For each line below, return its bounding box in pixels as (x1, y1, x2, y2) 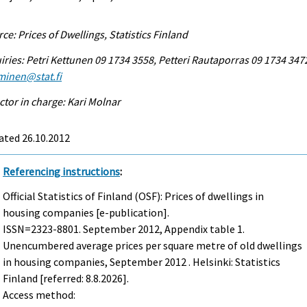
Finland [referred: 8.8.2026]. (3, 271, 130, 286)
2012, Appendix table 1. (136, 222, 245, 236)
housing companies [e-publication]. (3, 206, 170, 220)
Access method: (3, 288, 76, 302)
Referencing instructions (3, 164, 121, 178)
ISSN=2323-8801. (3, 222, 84, 236)
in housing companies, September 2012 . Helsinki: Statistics (3, 255, 281, 269)
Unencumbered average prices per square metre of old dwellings (3, 238, 303, 253)
